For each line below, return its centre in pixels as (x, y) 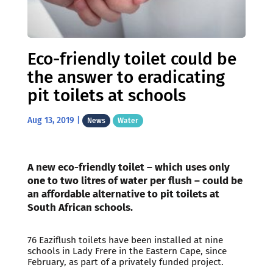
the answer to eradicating (126, 77)
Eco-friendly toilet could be (132, 58)
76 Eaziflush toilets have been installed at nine (125, 240)
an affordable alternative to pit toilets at (123, 193)
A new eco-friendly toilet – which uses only (128, 167)
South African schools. (80, 207)
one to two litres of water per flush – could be (135, 180)
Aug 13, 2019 (51, 120)
